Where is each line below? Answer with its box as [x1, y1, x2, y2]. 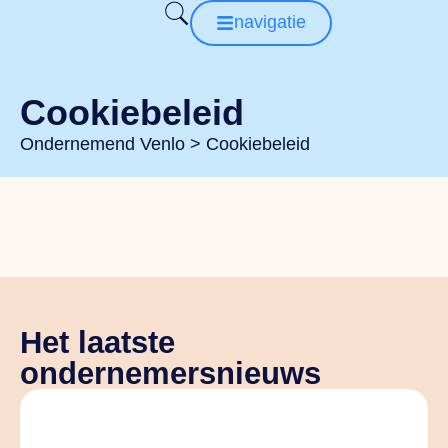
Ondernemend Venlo [20, 133, 185, 154]
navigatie [233, 12, 306, 32]
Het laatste [20, 324, 175, 360]
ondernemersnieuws [20, 355, 321, 391]
